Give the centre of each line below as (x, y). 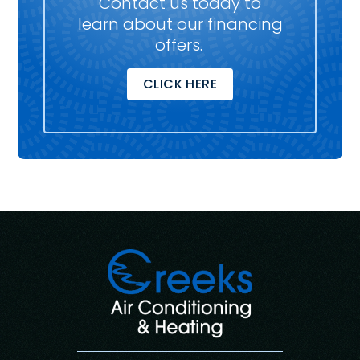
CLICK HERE (180, 84)
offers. (180, 45)
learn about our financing (180, 24)
